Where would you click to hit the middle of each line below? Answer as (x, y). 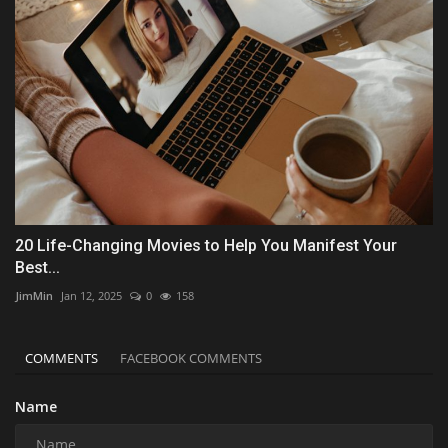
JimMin (34, 295)
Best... (37, 267)
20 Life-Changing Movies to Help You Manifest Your (206, 245)
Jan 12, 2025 (91, 295)
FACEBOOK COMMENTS (191, 357)
